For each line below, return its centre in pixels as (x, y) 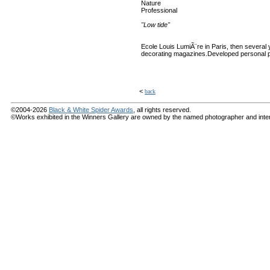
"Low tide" (155, 25)
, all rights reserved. (162, 110)
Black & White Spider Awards (91, 110)
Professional (159, 10)
